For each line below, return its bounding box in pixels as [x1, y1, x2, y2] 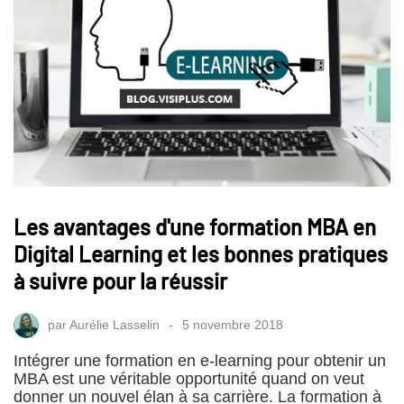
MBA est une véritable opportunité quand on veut [14, 370, 364, 389]
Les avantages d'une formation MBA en [14, 214, 376, 241]
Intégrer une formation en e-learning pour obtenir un [14, 352, 386, 371]
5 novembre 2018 [182, 317, 283, 332]
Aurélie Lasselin [69, 317, 160, 332]
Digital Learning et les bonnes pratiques [14, 241, 388, 268]
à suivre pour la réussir [14, 268, 227, 295]
